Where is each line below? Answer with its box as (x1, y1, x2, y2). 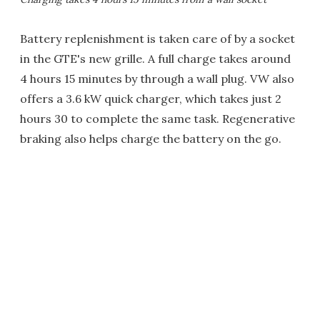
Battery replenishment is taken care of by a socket (20, 31, 295, 46)
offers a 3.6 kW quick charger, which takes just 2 (20, 91, 281, 106)
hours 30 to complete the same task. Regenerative (20, 111, 295, 126)
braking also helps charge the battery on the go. (20, 131, 281, 146)
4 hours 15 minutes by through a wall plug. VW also (20, 71, 294, 86)
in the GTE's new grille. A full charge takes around (20, 51, 291, 66)
